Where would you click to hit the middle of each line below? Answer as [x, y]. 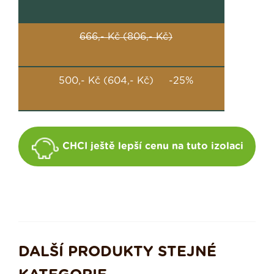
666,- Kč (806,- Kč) [126, 37]
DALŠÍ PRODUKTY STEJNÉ [117, 252]
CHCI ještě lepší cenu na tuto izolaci [153, 146]
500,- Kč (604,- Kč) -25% [126, 81]
